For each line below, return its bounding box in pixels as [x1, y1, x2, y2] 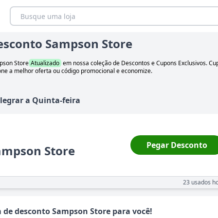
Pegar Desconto [146, 140, 208, 151]
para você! [110, 206, 152, 217]
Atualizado [31, 59, 59, 68]
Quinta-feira [32, 95, 80, 106]
